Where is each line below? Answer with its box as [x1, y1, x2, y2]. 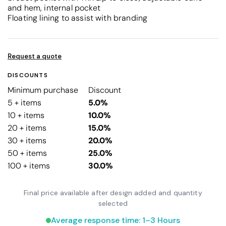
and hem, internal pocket [8, 2, 100, 13]
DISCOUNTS [8, 71, 48, 79]
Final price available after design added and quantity [24, 188, 202, 197]
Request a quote [8, 51, 62, 61]
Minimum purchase [8, 84, 78, 95]
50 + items [8, 147, 47, 158]
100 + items [8, 160, 50, 171]
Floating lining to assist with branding [8, 12, 148, 23]
